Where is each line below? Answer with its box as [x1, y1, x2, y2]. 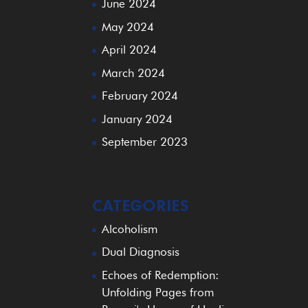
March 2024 [102, 65, 166, 80]
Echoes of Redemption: [102, 267, 219, 282]
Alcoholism [102, 221, 158, 236]
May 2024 [102, 19, 155, 34]
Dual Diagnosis [102, 245, 180, 259]
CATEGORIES [92, 194, 189, 216]
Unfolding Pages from [102, 285, 214, 299]
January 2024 [102, 111, 173, 126]
